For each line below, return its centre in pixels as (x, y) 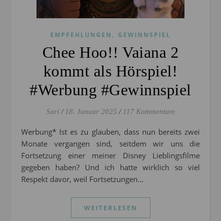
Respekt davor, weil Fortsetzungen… (82, 179)
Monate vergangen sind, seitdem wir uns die (110, 144)
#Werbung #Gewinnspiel (110, 90)
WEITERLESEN (110, 208)
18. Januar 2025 (91, 112)
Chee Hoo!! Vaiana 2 (110, 53)
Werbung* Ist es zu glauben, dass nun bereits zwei (25, 132)
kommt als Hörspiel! (110, 71)
